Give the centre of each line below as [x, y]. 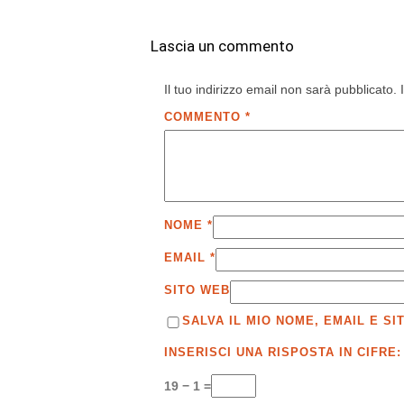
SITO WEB [197, 289]
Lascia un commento [222, 46]
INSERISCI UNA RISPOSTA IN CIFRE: [283, 353]
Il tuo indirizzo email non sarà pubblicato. [280, 90]
